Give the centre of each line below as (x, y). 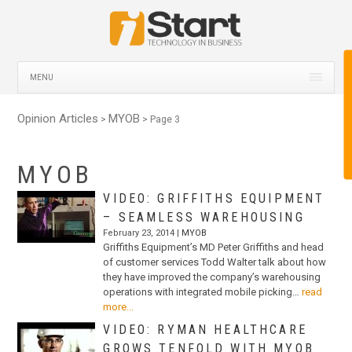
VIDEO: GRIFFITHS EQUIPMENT (214, 198)
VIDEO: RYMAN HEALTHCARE (205, 329)
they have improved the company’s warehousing (212, 277)
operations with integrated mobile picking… (202, 291)
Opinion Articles (58, 118)
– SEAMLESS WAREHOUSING (204, 217)
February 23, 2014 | (143, 233)
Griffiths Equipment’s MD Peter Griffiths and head (214, 247)
